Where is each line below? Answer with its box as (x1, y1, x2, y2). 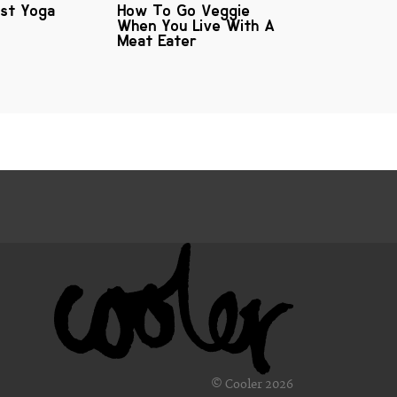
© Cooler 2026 (211, 377, 293, 392)
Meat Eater (118, 31, 197, 51)
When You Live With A (118, 16, 275, 36)
